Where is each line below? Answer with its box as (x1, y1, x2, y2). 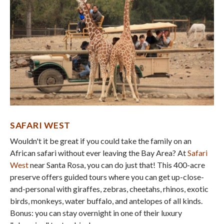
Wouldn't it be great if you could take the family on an (10, 135, 191, 145)
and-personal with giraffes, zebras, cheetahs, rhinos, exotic (10, 183, 208, 193)
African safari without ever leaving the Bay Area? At (10, 147, 187, 157)
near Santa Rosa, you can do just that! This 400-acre (28, 159, 205, 169)
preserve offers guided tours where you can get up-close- (10, 171, 204, 181)
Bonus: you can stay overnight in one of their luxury (10, 207, 182, 217)
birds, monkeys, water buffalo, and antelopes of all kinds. (10, 195, 202, 205)
